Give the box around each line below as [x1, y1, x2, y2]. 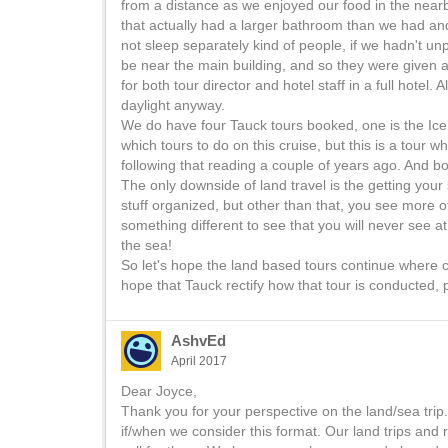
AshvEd [171, 332, 226, 349]
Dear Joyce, [121, 383, 197, 399]
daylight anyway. [121, 97, 225, 113]
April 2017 [171, 354, 227, 368]
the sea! [121, 237, 172, 253]
